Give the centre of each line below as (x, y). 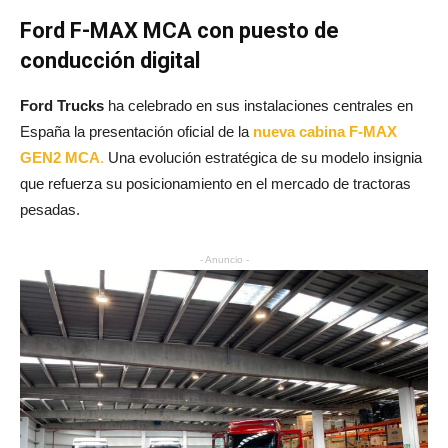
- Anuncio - (224, 259)
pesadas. (50, 209)
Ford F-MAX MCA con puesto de (179, 30)
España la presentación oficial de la (136, 131)
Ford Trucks (62, 105)
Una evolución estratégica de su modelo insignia (263, 157)
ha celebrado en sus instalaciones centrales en (258, 105)
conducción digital (110, 60)
